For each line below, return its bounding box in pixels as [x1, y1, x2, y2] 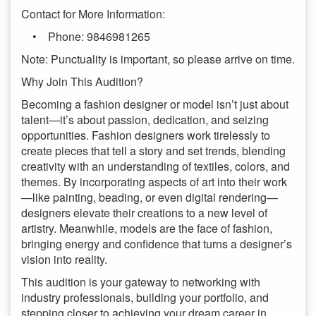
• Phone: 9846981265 [21, 28, 150, 45]
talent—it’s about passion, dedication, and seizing [21, 111, 269, 128]
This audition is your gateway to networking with [21, 274, 260, 291]
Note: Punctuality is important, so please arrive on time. [21, 51, 295, 68]
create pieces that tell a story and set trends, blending [21, 142, 286, 159]
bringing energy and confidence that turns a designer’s [21, 236, 292, 253]
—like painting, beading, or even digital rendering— [21, 189, 278, 206]
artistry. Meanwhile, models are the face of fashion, [21, 220, 272, 237]
